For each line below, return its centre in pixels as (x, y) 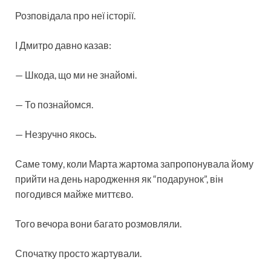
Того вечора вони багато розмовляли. (98, 223)
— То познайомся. (54, 104)
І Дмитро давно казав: (63, 45)
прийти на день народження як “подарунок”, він (119, 178)
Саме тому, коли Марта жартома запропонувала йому (134, 163)
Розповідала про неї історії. (75, 15)
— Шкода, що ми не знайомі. (76, 74)
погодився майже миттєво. (74, 194)
